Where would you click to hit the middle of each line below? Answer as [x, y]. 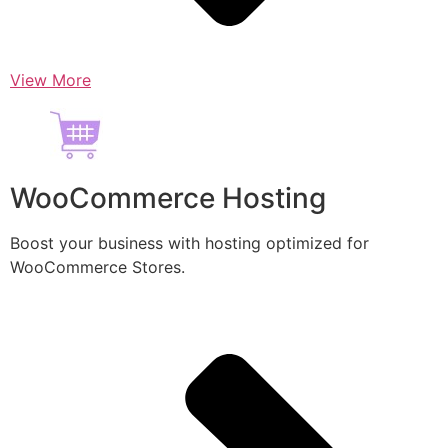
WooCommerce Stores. [97, 267]
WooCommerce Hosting [168, 198]
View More [50, 80]
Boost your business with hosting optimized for [189, 243]
